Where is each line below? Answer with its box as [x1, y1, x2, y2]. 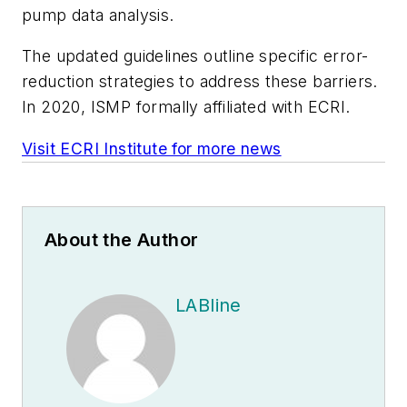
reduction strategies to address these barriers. [22, 72, 378, 92]
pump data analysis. [22, 5, 174, 25]
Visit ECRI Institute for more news [22, 138, 282, 158]
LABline [175, 293, 242, 316]
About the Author [45, 228, 199, 251]
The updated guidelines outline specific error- [22, 46, 369, 66]
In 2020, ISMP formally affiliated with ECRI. [22, 97, 351, 117]
